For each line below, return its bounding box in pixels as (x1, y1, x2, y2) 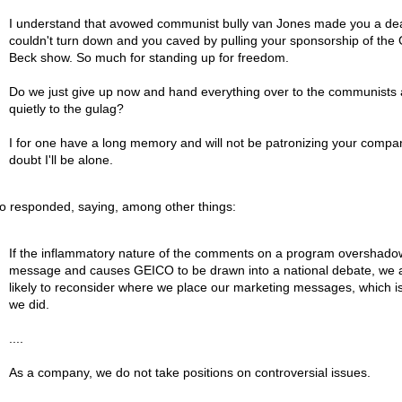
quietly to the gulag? (8, 101, 124, 116)
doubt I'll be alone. (8, 153, 113, 167)
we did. (8, 297, 49, 311)
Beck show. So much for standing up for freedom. (8, 50, 289, 65)
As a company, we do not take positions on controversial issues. (8, 365, 371, 380)
